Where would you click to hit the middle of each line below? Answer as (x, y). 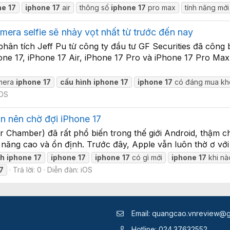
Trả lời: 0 (27, 170)
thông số (95, 7)
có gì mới (146, 158)
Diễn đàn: (64, 170)
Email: (141, 213)
